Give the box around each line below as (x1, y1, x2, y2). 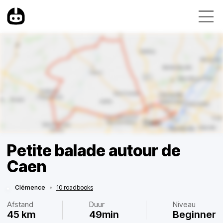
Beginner (173, 209, 216, 221)
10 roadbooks (56, 184, 93, 191)
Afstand (7, 200, 33, 209)
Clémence (15, 184, 45, 191)
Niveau (173, 200, 196, 209)
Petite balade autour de (7, 141, 181, 160)
